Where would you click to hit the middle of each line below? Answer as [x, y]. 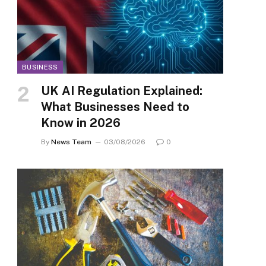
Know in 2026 [81, 123]
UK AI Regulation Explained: [122, 91]
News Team [71, 142]
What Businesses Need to [115, 107]
